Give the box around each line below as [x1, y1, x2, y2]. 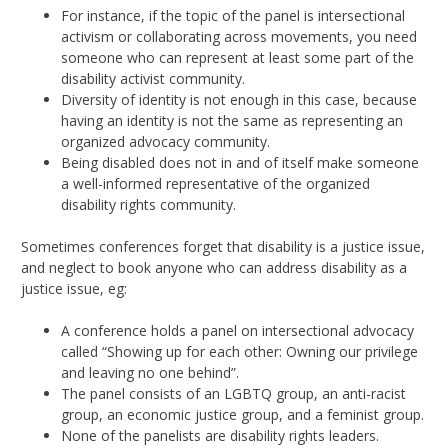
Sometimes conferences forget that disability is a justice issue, [21, 236, 425, 256]
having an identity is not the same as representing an [61, 110, 403, 130]
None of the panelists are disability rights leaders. [61, 425, 379, 445]
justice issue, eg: [21, 278, 127, 298]
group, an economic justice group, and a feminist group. [61, 404, 424, 424]
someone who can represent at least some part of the [61, 47, 414, 67]
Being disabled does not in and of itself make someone [61, 152, 419, 172]
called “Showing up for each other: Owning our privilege [61, 341, 418, 361]
